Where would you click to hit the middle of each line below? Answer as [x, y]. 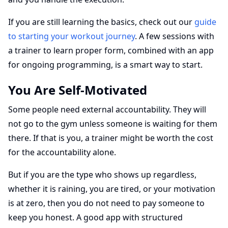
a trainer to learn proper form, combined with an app [111, 50]
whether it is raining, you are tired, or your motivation [112, 189]
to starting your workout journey [72, 36]
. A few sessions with [175, 36]
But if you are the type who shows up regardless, [102, 175]
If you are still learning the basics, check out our [101, 22]
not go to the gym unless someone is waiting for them [113, 124]
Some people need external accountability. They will [107, 109]
